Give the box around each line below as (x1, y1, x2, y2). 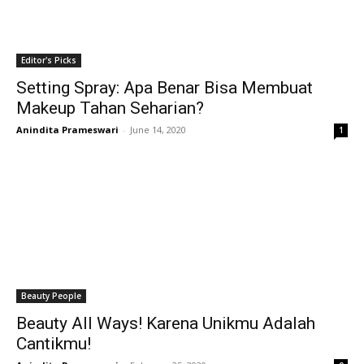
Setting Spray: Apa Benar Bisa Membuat (16, 78, 313, 97)
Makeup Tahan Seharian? (16, 98, 204, 118)
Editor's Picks (21, 54, 76, 66)
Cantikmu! (16, 334, 91, 353)
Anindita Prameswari (16, 123, 119, 136)
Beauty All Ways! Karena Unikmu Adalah (16, 314, 315, 333)
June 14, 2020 (130, 123, 186, 136)
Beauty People (21, 290, 81, 301)
